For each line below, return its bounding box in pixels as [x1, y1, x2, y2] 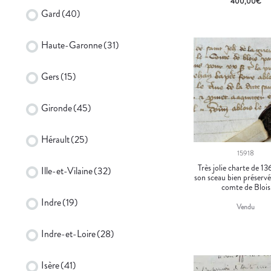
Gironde [41, 100, 72, 115]
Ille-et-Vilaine [41, 163, 93, 178]
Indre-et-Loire [41, 226, 96, 241]
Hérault [41, 132, 70, 146]
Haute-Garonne [41, 38, 102, 52]
